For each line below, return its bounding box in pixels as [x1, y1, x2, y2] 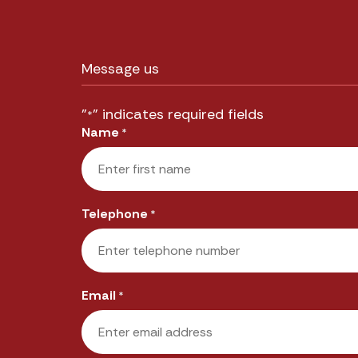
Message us [82, 59, 159, 78]
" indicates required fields [93, 105, 264, 124]
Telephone [82, 205, 148, 222]
